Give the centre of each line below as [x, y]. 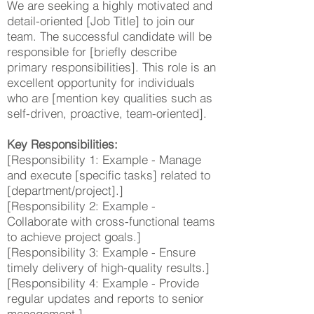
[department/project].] [65, 190]
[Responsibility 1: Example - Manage [104, 159]
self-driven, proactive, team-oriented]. [107, 113]
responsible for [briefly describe [92, 52]
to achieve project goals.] [74, 237]
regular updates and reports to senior [105, 298]
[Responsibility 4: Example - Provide [103, 283]
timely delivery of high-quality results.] [108, 267]
